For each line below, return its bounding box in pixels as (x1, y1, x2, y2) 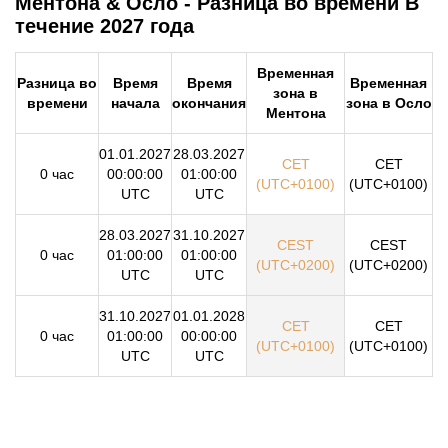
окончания (172, 94, 246, 111)
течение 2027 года (15, 15, 194, 38)
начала (110, 94, 160, 111)
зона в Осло (345, 94, 432, 111)
